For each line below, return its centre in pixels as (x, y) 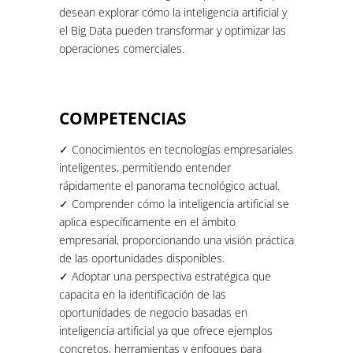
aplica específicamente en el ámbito (147, 221)
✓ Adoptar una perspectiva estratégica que (165, 276)
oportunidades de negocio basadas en (153, 312)
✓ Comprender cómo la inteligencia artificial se (174, 203)
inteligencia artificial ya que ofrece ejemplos (166, 330)
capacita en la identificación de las (143, 294)
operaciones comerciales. (122, 48)
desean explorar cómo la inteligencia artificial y (173, 12)
